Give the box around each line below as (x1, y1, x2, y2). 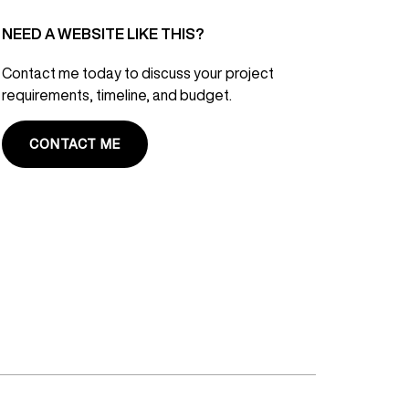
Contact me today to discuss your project (2, 66, 274, 81)
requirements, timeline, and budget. (2, 88, 232, 103)
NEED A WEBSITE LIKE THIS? (2, 26, 204, 42)
